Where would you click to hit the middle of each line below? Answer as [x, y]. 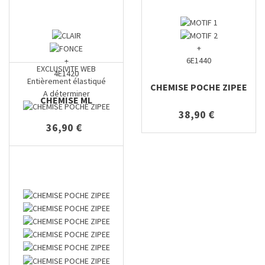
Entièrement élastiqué [66, 81]
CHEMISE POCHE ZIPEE [199, 87]
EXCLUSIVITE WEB [66, 69]
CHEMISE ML [66, 100]
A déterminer [66, 93]
